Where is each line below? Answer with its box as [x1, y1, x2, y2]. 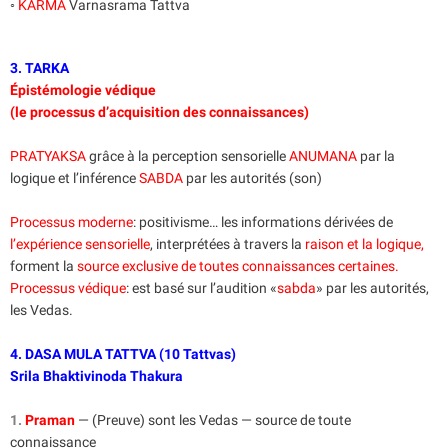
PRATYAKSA [10, 148, 86, 165]
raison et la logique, [305, 236, 424, 253]
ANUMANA [289, 148, 357, 165]
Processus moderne [10, 214, 133, 231]
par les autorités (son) [183, 170, 322, 187]
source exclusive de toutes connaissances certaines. [77, 258, 399, 275]
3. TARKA [10, 60, 69, 77]
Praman [22, 411, 75, 428]
